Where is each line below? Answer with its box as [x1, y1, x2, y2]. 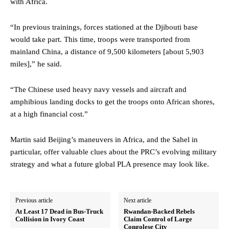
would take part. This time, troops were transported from [10, 35, 190, 44]
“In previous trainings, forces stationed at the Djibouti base [10, 23, 198, 32]
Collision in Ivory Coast [15, 215, 84, 223]
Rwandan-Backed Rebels [124, 208, 195, 216]
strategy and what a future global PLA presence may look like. [10, 160, 209, 169]
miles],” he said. [10, 60, 62, 68]
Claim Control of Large [124, 215, 193, 223]
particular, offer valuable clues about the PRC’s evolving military [10, 148, 217, 156]
